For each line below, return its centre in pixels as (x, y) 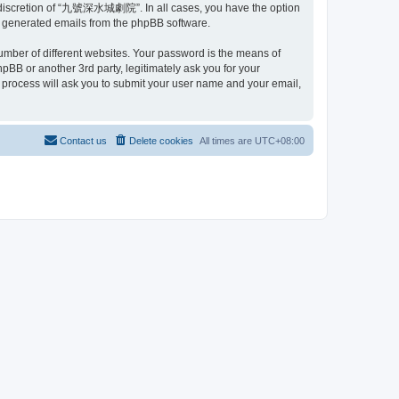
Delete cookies (161, 140)
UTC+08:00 (280, 140)
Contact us (83, 140)
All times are (227, 140)
